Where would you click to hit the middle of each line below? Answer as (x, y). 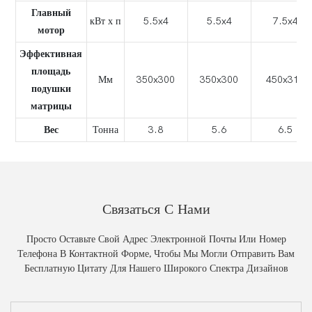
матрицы (51, 107)
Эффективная (51, 54)
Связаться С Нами (156, 209)
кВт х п (105, 22)
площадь (51, 72)
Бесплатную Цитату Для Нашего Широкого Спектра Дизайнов (156, 268)
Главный (51, 13)
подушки (51, 89)
